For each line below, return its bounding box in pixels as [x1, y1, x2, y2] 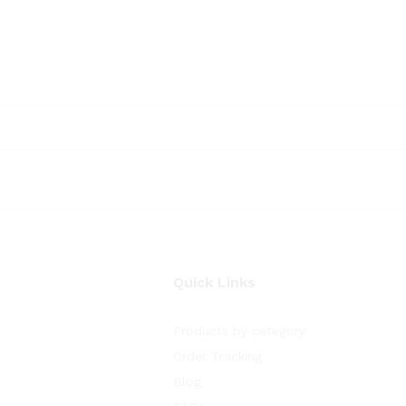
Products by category [173, 324, 305, 338]
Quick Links [173, 274, 256, 291]
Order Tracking [173, 349, 262, 363]
